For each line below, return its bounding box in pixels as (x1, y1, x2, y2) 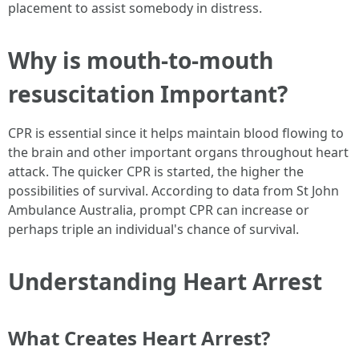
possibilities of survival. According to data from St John (8, 182, 339, 200)
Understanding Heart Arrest (8, 266, 322, 296)
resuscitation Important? (8, 79, 288, 109)
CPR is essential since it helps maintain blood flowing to (8, 124, 344, 142)
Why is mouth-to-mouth (8, 45, 273, 75)
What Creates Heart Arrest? (8, 325, 270, 351)
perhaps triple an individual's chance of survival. (8, 220, 299, 238)
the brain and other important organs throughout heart (8, 143, 349, 161)
